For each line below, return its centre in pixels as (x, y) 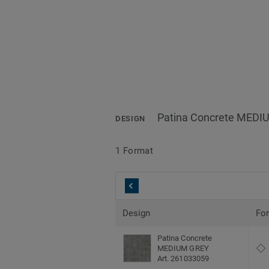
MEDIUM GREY (183, 249)
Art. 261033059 (183, 259)
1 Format (134, 150)
